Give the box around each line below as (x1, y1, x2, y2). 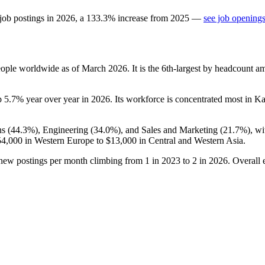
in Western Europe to (22, 135, 106, 146)
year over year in (24, 93, 91, 104)
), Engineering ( (35, 124, 93, 135)
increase (118, 12, 148, 23)
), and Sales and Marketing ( (118, 124, 223, 135)
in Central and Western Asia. (137, 135, 245, 146)
